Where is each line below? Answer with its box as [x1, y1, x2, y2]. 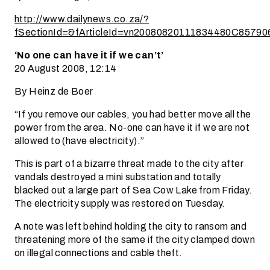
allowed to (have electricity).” [14, 133, 145, 148]
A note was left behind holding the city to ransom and [14, 219, 247, 234]
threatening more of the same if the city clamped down [14, 232, 256, 247]
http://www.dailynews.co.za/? [14, 11, 149, 27]
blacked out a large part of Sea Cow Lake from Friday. [14, 183, 253, 198]
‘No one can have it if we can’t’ [14, 48, 164, 63]
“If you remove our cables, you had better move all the [14, 107, 251, 122]
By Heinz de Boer [14, 84, 93, 99]
